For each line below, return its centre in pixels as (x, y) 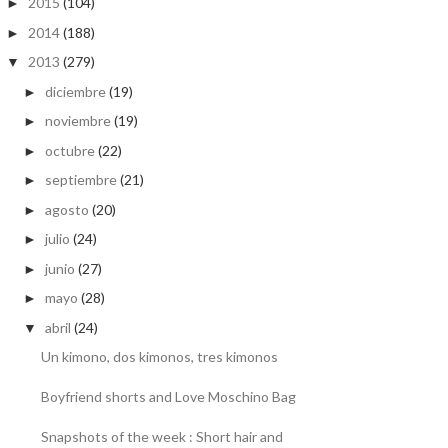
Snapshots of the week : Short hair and (161, 437)
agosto (66, 209)
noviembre (77, 121)
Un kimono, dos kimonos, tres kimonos (159, 357)
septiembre (80, 180)
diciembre (75, 91)
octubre (69, 150)
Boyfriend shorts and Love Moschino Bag (168, 397)
